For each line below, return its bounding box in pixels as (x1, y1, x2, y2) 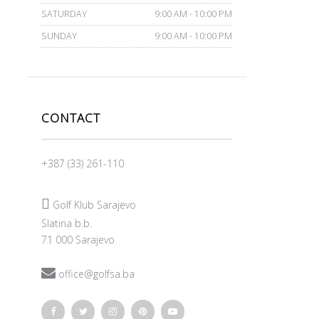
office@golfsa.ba (56, 267, 135, 281)
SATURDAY (41, 8, 88, 20)
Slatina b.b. (41, 216, 93, 230)
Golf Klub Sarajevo (50, 198, 137, 211)
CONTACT (41, 110, 101, 126)
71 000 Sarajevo (41, 233, 115, 246)
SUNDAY (41, 30, 78, 42)
